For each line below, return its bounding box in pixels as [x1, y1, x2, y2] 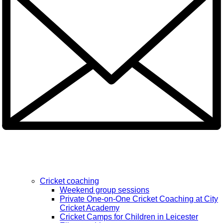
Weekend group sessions [60, 186, 149, 195]
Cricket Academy [60, 204, 119, 213]
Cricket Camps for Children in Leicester [60, 213, 198, 222]
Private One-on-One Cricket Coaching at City [60, 195, 218, 204]
